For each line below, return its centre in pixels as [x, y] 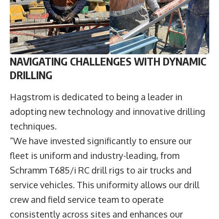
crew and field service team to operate [87, 200]
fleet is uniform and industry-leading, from [95, 156]
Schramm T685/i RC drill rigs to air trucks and [101, 170]
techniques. [35, 126]
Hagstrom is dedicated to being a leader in [96, 97]
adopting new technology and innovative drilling [108, 112]
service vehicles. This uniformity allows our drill [105, 185]
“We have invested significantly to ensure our [101, 141]
